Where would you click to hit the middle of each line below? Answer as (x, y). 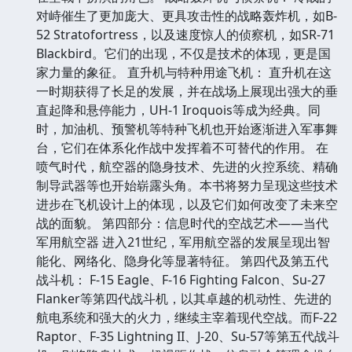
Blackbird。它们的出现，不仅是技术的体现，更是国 (183, 53)
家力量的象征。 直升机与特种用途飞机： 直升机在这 (184, 72)
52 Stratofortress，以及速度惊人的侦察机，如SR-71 (185, 34)
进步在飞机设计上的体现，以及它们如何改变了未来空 (187, 204)
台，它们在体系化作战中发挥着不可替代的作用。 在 (182, 147)
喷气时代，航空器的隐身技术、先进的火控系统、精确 (187, 166)
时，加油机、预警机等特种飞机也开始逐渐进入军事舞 (187, 128)
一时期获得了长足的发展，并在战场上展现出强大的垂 (187, 91)
